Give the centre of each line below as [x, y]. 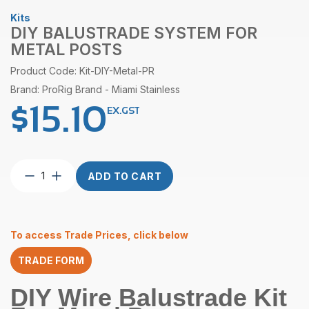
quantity [59, 253]
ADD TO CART [124, 176]
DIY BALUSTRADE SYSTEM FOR [134, 33]
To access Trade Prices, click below [99, 235]
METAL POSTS [66, 50]
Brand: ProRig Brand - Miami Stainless [95, 89]
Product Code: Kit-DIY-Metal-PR [82, 71]
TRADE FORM [51, 261]
